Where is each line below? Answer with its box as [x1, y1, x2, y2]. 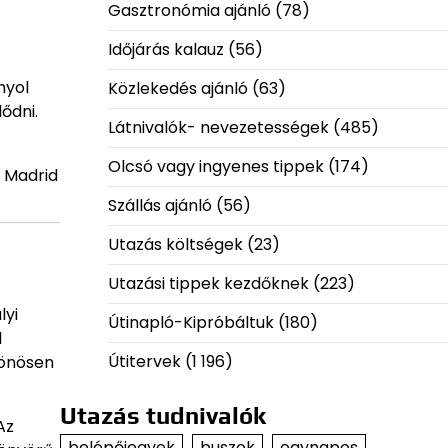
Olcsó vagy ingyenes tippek [107, 155, 324, 179]
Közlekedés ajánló [107, 77, 248, 101]
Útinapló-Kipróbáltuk [107, 311, 274, 335]
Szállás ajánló [107, 194, 212, 218]
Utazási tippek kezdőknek [107, 272, 309, 296]
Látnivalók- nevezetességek [107, 116, 329, 140]
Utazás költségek [107, 233, 243, 257]
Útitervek [107, 350, 181, 374]
